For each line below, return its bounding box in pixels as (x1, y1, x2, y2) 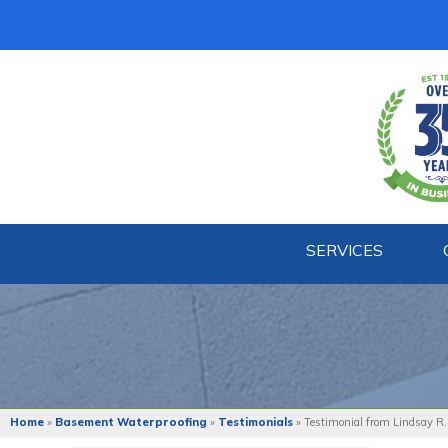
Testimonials (218, 415, 293, 429)
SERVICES (306, 240, 383, 260)
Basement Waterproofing (55, 415, 207, 429)
